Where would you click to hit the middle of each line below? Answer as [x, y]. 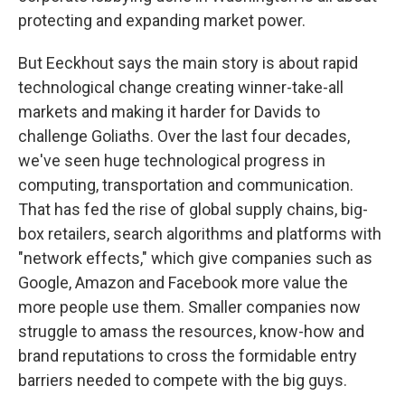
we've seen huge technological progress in [172, 160]
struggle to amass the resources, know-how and [191, 331]
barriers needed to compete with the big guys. [183, 380]
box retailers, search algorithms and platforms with [200, 234]
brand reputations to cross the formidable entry [188, 356]
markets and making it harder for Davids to [169, 112]
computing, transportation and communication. [186, 185]
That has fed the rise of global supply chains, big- [193, 209]
